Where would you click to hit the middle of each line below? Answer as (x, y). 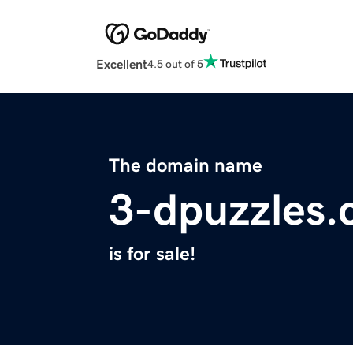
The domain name (186, 166)
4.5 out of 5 (175, 63)
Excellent (122, 64)
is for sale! (152, 254)
